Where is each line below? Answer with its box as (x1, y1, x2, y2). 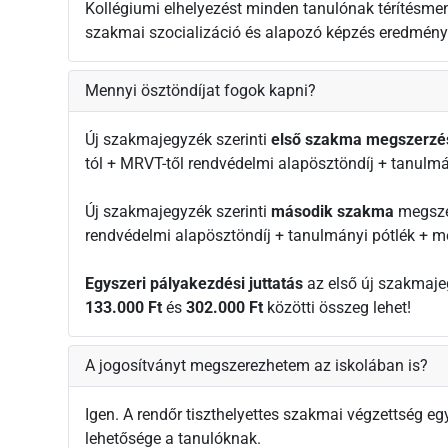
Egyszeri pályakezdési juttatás (85, 274, 303, 294)
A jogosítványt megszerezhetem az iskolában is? (85, 356, 428, 376)
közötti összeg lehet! (263, 298, 411, 318)
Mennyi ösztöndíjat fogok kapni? (85, 81, 316, 101)
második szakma (271, 202, 394, 222)
